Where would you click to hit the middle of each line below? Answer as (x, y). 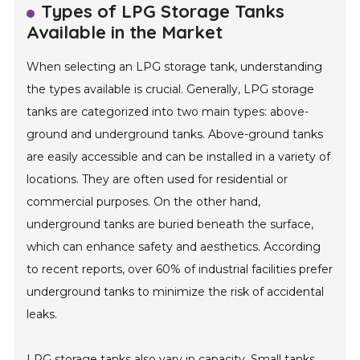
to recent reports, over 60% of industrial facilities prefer (180, 270)
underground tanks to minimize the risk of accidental (176, 292)
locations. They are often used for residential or (157, 180)
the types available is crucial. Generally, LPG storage (171, 90)
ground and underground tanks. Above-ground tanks (175, 135)
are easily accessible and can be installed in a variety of (179, 157)
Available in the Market (125, 33)
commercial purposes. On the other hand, (144, 202)
